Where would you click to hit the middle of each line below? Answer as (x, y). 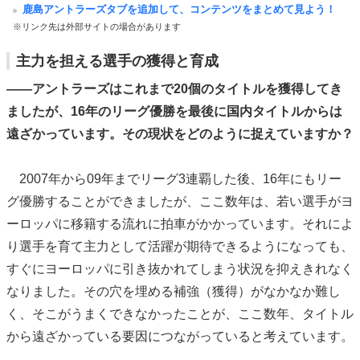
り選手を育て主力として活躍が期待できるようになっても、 (180, 247)
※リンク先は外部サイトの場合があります (97, 27)
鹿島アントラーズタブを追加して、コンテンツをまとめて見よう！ (179, 10)
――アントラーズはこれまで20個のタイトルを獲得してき (174, 89)
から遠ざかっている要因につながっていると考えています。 (180, 337)
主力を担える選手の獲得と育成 (117, 61)
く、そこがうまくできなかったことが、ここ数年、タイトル (180, 314)
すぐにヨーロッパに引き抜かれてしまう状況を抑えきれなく (180, 269)
